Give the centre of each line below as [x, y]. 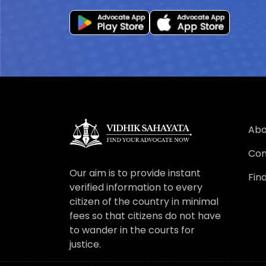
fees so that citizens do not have [145, 216]
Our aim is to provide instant [135, 173]
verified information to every [136, 187]
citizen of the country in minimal [144, 201]
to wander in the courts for [132, 230]
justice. [85, 244]
